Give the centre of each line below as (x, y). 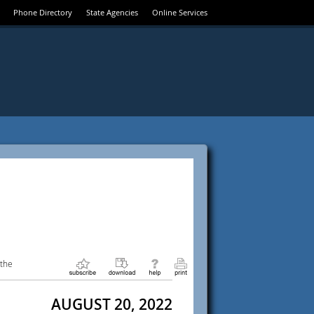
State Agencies (112, 12)
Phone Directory (43, 12)
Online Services (180, 12)
